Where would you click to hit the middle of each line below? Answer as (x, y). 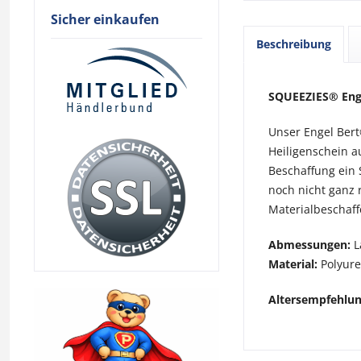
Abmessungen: (309, 245)
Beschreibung (294, 44)
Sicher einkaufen (105, 19)
